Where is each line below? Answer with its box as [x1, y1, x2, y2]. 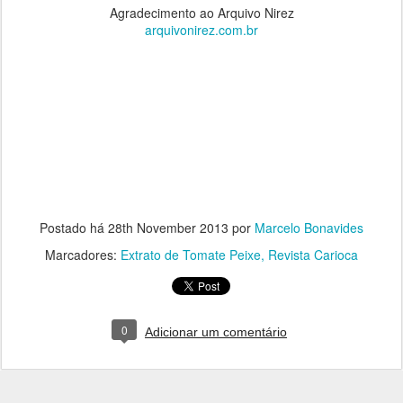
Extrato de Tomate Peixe [121, 246, 261, 264]
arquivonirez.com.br [145, 21, 258, 40]
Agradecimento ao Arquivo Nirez [109, 4, 294, 22]
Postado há [40, 219, 108, 237]
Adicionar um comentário [145, 325, 287, 340]
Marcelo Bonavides [255, 219, 363, 237]
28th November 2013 [108, 219, 228, 237]
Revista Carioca [268, 246, 358, 264]
